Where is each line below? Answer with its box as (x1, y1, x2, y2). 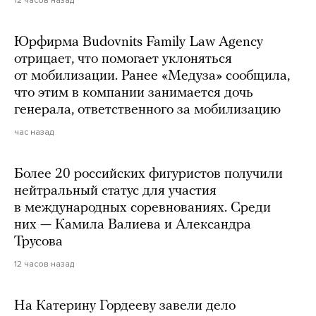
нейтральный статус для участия (14, 184, 217, 199)
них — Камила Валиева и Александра (14, 218, 251, 233)
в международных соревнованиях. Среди (14, 201, 271, 216)
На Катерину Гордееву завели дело (14, 299, 236, 314)
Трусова (14, 235, 63, 250)
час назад (14, 127, 54, 138)
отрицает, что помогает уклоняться (14, 52, 232, 67)
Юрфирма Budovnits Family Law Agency (14, 35, 263, 50)
